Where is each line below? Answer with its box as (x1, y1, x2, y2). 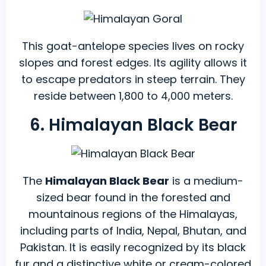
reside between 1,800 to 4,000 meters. (33, 88, 233, 104)
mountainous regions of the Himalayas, (28, 207, 237, 222)
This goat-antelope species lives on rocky (22, 39, 244, 54)
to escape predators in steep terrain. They (21, 72, 245, 87)
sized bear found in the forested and (36, 190, 230, 205)
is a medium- (169, 173, 243, 189)
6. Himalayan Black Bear (29, 113, 237, 137)
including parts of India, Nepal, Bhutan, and (20, 223, 246, 239)
